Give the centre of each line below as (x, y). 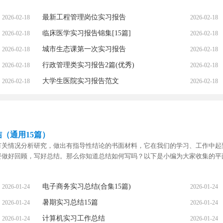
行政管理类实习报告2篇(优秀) (88, 65)
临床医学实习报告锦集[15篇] (86, 33)
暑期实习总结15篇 (70, 203)
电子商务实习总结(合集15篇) (86, 187)
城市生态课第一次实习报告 (84, 49)
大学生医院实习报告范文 (80, 81)
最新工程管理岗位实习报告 (84, 17)
